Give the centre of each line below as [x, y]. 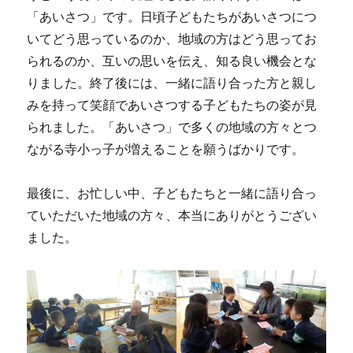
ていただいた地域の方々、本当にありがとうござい [172, 215]
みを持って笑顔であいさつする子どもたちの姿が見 [172, 104]
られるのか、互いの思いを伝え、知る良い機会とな [172, 60]
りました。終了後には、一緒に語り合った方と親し [172, 82]
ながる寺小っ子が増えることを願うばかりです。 [166, 149]
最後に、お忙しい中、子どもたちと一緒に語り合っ [172, 193]
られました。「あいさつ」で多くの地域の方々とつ [172, 126]
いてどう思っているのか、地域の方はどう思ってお [172, 38]
